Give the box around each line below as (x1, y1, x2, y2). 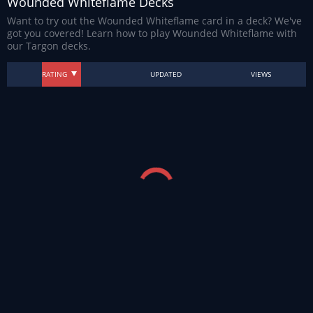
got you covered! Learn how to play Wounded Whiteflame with (7, 27, 297, 40)
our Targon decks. (7, 39, 91, 52)
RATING (41, 69, 67, 79)
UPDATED (150, 69, 182, 79)
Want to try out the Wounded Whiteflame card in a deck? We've (7, 14, 302, 27)
